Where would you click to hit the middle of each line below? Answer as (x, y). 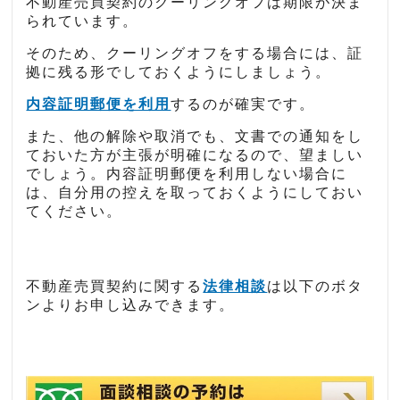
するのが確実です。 (243, 104)
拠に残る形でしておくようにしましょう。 (179, 72)
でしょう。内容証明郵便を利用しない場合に (187, 174)
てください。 (75, 212)
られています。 (83, 21)
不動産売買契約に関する (115, 287)
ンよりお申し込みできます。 (131, 305)
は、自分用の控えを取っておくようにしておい (195, 193)
